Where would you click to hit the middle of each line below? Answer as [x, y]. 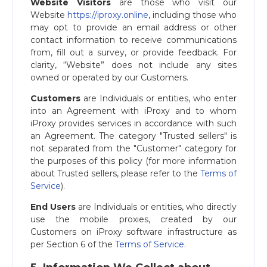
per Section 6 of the [73, 244]
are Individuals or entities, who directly [156, 207]
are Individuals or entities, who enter [159, 98]
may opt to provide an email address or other [133, 27]
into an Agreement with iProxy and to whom [133, 111]
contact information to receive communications [133, 40]
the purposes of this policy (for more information [133, 161]
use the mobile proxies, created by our [133, 219]
